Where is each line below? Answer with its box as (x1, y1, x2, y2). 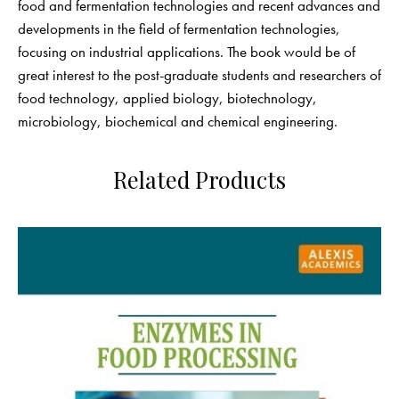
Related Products (112, 163, 286, 194)
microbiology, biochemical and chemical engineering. (18, 111, 338, 132)
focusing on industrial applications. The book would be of (18, 42, 355, 62)
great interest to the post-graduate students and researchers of (18, 65, 381, 85)
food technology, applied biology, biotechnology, (18, 88, 317, 109)
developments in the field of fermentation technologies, (18, 19, 340, 39)
